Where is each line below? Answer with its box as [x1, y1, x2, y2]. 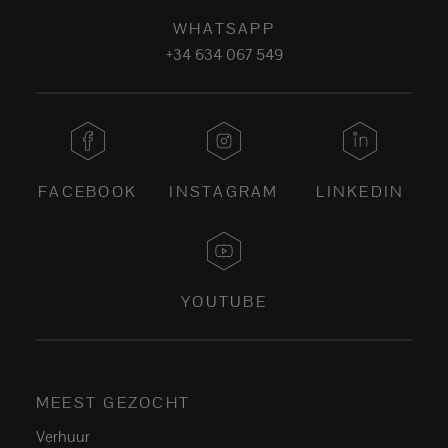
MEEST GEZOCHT [36, 391, 191, 413]
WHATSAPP [173, 17, 275, 39]
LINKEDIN [316, 180, 405, 202]
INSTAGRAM [169, 180, 279, 202]
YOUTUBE [181, 290, 267, 312]
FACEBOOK [38, 180, 138, 202]
